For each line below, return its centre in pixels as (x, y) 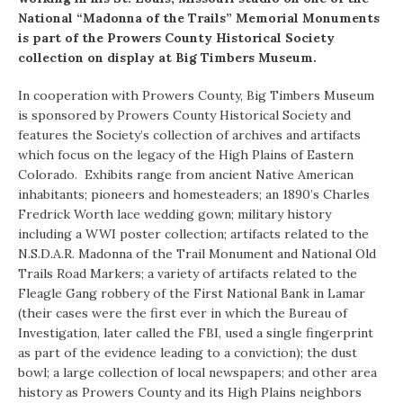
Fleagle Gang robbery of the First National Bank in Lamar (192, 294)
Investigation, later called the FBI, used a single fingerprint (196, 333)
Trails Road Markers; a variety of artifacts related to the (188, 274)
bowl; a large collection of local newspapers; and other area (197, 373)
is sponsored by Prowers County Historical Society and (184, 116)
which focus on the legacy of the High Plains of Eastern (186, 155)
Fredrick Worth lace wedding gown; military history (175, 215)
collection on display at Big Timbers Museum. (167, 58)
